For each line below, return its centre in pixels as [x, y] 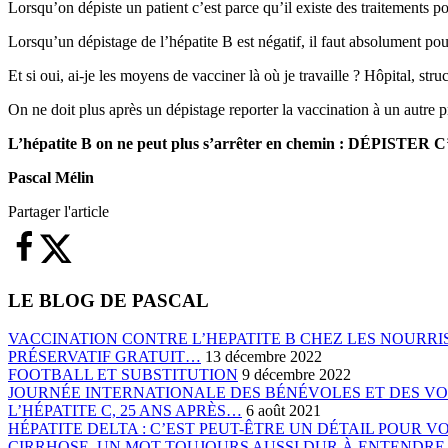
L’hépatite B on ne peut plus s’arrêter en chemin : [178, 143]
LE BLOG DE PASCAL [108, 300]
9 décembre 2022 [296, 375]
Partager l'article [58, 211]
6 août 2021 [283, 411]
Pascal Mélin [51, 177]
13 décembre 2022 [263, 357]
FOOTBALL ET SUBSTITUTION [123, 375]
